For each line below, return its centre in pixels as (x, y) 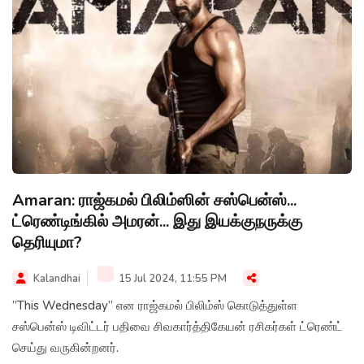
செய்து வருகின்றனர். (65, 347)
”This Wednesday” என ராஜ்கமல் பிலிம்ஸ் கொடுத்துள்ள (155, 305)
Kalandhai (57, 278)
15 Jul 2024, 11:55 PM (171, 278)
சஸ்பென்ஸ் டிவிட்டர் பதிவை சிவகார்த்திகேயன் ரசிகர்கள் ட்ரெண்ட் (178, 326)
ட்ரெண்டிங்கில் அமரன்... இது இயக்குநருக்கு (157, 221)
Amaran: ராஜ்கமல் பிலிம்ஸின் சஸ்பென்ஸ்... (154, 200)
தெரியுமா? (47, 242)
